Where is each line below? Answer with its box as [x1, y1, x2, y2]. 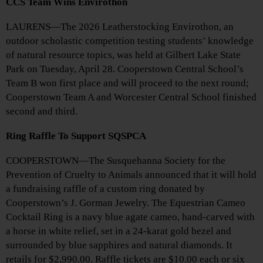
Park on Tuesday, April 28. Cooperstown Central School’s [6, 63, 244, 75]
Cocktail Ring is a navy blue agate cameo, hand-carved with [6, 211, 255, 222]
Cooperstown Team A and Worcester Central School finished [6, 91, 257, 103]
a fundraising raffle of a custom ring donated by [6, 183, 205, 194]
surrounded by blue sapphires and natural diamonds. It [6, 239, 232, 251]
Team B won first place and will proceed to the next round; [6, 77, 249, 89]
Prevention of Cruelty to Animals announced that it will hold [6, 168, 257, 180]
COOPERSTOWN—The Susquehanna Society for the [6, 154, 225, 166]
